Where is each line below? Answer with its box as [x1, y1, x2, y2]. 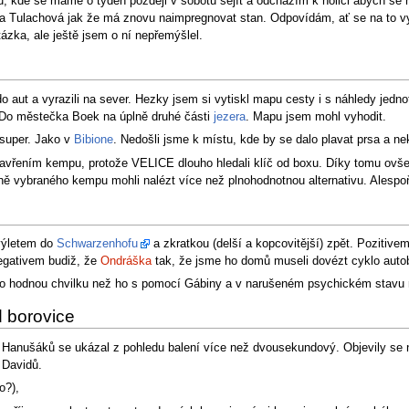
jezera [213, 110, 246, 123]
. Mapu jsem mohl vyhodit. [245, 110, 386, 123]
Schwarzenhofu [56, 237, 138, 251]
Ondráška [100, 255, 152, 268]
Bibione [73, 133, 113, 147]
